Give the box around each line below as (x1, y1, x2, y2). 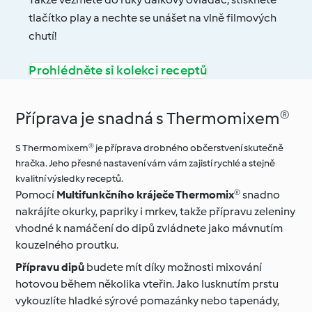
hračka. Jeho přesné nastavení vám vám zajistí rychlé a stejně (15, 157, 276, 170)
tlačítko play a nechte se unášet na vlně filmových (29, 11, 277, 25)
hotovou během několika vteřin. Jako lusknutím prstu (15, 277, 279, 291)
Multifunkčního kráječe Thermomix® (56, 188, 241, 202)
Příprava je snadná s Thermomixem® (15, 108, 290, 129)
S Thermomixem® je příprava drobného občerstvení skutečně (15, 142, 284, 155)
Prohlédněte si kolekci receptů (29, 63, 208, 79)
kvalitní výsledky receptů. (15, 173, 124, 185)
